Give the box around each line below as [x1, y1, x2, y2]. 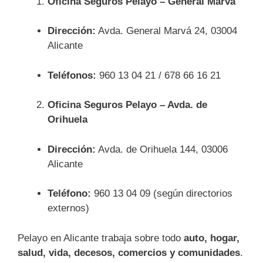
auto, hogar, [184, 232, 240, 244]
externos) [48, 203, 89, 214]
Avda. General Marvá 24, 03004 [96, 25, 237, 36]
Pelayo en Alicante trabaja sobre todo [18, 232, 184, 244]
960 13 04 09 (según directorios [91, 188, 232, 199]
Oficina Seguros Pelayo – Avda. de [48, 99, 207, 110]
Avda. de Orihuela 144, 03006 [96, 143, 228, 155]
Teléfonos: [48, 69, 96, 81]
